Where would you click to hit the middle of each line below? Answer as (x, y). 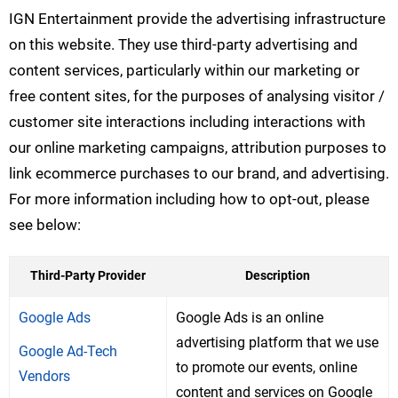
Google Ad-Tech (68, 352)
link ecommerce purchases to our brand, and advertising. (199, 174)
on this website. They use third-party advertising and (183, 45)
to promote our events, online (267, 368)
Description (277, 276)
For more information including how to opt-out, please (189, 199)
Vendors (44, 377)
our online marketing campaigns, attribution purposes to (198, 148)
